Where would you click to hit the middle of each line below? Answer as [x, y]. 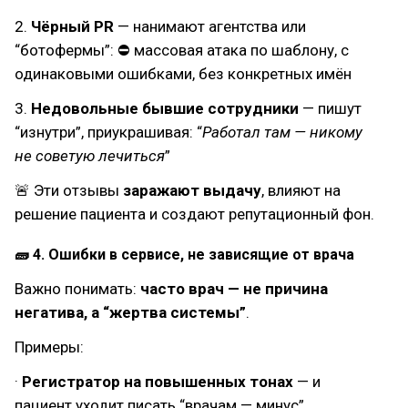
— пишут [330, 108]
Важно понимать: [77, 289]
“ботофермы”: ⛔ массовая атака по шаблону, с [182, 50]
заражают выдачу [192, 190]
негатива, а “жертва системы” [130, 312]
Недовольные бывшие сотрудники [165, 108]
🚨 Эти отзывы [69, 190]
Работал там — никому [282, 132]
